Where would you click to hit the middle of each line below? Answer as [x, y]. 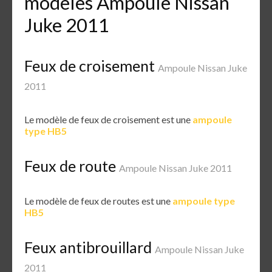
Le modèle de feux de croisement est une [108, 119]
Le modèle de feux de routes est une [98, 201]
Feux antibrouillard [90, 247]
